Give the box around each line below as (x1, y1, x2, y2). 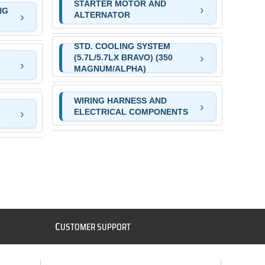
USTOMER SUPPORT (60, 220, 131, 234)
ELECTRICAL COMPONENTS (73, 106, 188, 117)
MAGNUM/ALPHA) (73, 64, 146, 74)
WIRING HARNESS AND (73, 95, 167, 105)
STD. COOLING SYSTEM (73, 41, 170, 51)
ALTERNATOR (73, 9, 130, 20)
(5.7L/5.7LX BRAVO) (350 (73, 53, 173, 63)
